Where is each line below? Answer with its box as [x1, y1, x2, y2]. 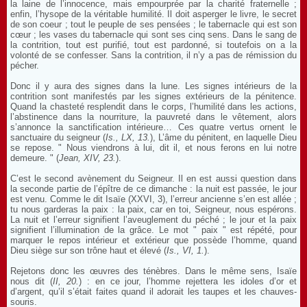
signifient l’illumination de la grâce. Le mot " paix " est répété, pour [10, 225, 297, 235]
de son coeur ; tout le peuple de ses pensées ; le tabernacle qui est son [10, 19, 297, 29]
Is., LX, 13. [106, 132, 150, 143]
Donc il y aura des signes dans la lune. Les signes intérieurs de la [10, 81, 297, 91]
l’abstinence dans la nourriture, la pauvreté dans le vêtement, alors [10, 112, 297, 122]
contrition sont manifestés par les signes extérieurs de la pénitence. [10, 91, 297, 101]
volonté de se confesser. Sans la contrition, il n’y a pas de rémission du [10, 50, 297, 60]
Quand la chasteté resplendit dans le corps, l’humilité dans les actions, [10, 101, 297, 112]
